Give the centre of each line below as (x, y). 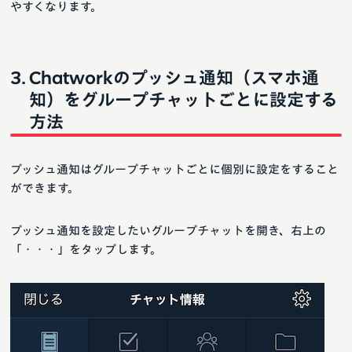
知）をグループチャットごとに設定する (183, 100)
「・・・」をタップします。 (86, 250)
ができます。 (45, 189)
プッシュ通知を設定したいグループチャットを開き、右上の (168, 231)
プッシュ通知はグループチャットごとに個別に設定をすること (174, 170)
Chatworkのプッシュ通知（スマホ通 (174, 78)
